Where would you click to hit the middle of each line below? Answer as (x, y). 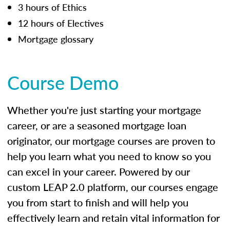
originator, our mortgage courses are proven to (111, 140)
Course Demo (63, 82)
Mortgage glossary (56, 39)
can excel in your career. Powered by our (99, 171)
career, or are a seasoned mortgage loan (97, 125)
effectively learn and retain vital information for (113, 217)
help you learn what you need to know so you (109, 156)
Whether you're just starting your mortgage (104, 110)
